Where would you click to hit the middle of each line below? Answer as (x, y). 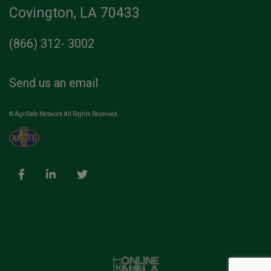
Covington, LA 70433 (74, 13)
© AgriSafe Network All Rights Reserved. (64, 114)
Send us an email (54, 83)
